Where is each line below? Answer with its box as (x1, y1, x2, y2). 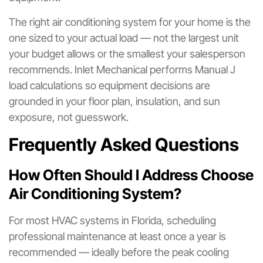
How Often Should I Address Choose (9, 166, 254, 184)
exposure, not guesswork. (9, 110, 129, 123)
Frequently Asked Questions (9, 134, 239, 156)
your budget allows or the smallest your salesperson (9, 47, 245, 60)
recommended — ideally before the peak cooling (9, 246, 229, 259)
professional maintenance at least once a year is (9, 230, 226, 243)
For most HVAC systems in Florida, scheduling (9, 214, 216, 227)
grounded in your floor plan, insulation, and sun (9, 95, 220, 107)
